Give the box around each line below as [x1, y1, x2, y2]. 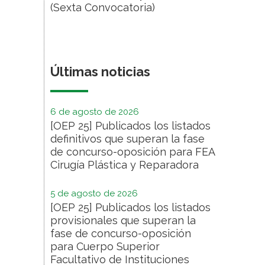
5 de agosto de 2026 [50, 188, 138, 199]
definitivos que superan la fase [50, 132, 205, 145]
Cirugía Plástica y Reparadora [50, 159, 199, 171]
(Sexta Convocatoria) [50, 1, 155, 14]
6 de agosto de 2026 [50, 106, 139, 117]
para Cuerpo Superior [50, 240, 160, 253]
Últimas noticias [50, 64, 150, 79]
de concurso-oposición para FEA [50, 146, 215, 158]
